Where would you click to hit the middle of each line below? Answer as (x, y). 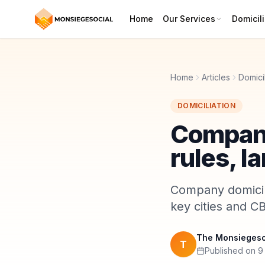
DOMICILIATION (206, 106)
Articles (216, 77)
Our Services (189, 19)
